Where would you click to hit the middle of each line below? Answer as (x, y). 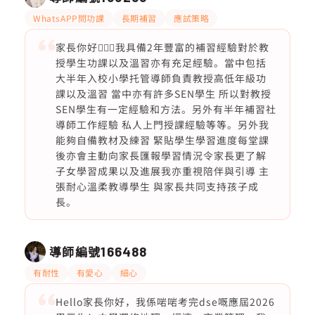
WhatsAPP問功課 (69, 18)
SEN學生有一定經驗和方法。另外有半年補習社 (166, 109)
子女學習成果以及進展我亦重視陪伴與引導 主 (162, 171)
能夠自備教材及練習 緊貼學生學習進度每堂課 (162, 140)
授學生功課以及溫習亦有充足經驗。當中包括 (161, 63)
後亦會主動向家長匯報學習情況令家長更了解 (161, 155)
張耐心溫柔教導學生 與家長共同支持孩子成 (157, 186)
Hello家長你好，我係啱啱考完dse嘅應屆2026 (165, 302)
